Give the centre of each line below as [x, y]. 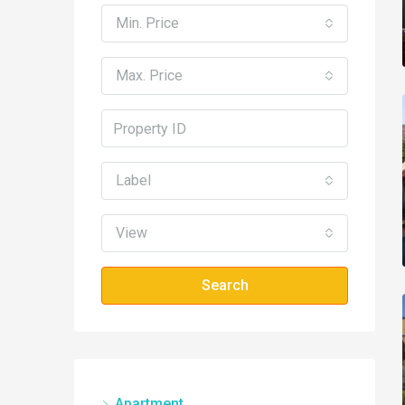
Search [225, 286]
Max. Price [149, 76]
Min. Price [147, 24]
